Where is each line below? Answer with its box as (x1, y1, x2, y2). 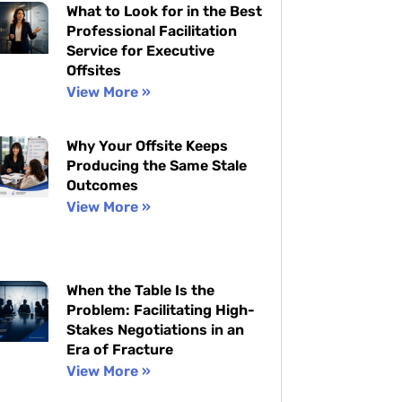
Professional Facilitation (66, 22, 237, 40)
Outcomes (66, 177, 138, 195)
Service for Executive (66, 42, 214, 60)
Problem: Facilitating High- (66, 301, 255, 319)
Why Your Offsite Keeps (66, 137, 228, 155)
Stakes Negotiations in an (66, 321, 244, 339)
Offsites (66, 62, 121, 80)
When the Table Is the (66, 282, 214, 300)
